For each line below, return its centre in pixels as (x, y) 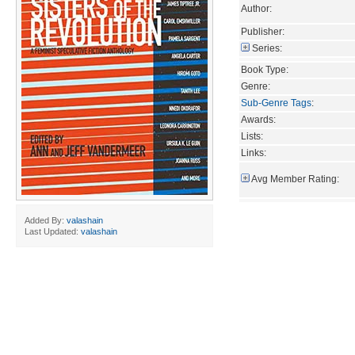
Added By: (46, 220)
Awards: (258, 119)
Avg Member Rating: (295, 179)
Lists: (252, 136)
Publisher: (263, 31)
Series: (267, 48)
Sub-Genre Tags (276, 103)
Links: (254, 153)
